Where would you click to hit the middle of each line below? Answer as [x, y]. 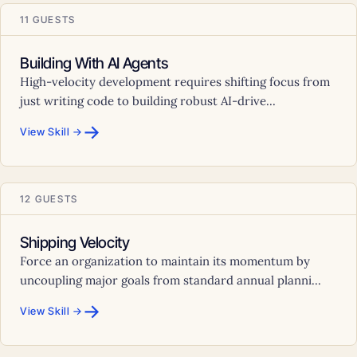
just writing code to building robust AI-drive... [148, 100]
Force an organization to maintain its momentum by [165, 261]
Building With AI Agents [94, 63]
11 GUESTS [48, 19]
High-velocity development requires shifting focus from [175, 81]
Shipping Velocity [75, 242]
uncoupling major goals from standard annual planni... [171, 280]
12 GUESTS [49, 198]
